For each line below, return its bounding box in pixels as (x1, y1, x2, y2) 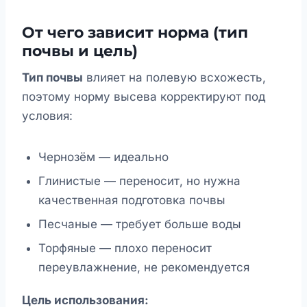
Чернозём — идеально (38, 150, 169, 164)
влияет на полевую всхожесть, (83, 71, 266, 85)
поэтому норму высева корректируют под (22, 90, 265, 104)
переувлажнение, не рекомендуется (38, 260, 249, 274)
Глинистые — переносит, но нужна (38, 174, 241, 188)
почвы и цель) (22, 42, 138, 61)
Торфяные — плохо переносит (38, 241, 212, 255)
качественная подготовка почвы (38, 193, 225, 208)
